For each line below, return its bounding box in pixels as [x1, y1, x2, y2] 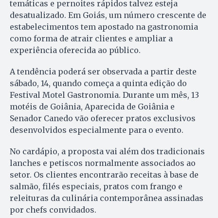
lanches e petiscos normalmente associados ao [10, 158, 196, 168]
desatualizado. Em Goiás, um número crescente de [10, 10, 206, 20]
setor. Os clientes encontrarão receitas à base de [10, 170, 199, 180]
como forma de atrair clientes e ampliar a [10, 34, 173, 44]
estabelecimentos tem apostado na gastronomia [10, 22, 198, 32]
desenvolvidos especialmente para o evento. [10, 125, 183, 135]
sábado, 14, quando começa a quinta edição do [10, 78, 187, 89]
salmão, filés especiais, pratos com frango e [10, 182, 182, 192]
